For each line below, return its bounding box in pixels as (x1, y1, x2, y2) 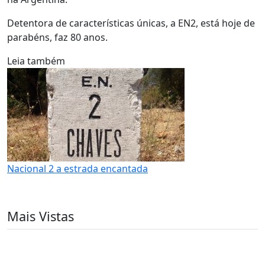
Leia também (7, 54, 65, 67)
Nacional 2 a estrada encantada (7, 162, 148, 175)
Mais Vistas (7, 208, 74, 225)
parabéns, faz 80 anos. (7, 31, 110, 44)
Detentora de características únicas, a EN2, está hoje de (7, 17, 255, 30)
